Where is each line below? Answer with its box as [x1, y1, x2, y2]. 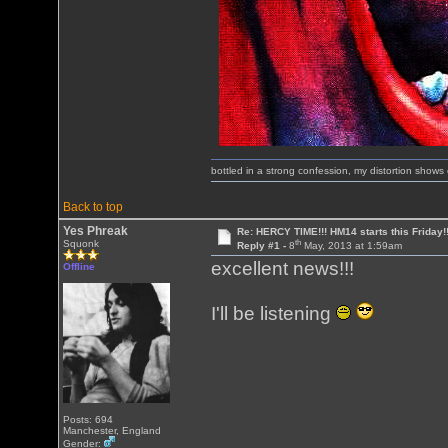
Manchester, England [63, 425, 162, 436]
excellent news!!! [211, 258, 355, 280]
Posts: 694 [63, 414, 114, 425]
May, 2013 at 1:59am [300, 240, 402, 252]
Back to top [63, 200, 124, 214]
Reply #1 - [236, 240, 289, 252]
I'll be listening [211, 303, 337, 325]
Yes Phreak [63, 224, 129, 238]
